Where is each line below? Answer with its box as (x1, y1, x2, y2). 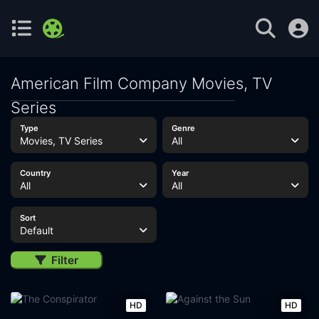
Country (19, 168, 51, 178)
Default (19, 224, 53, 236)
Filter (51, 253, 78, 267)
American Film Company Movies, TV (11, 74, 272, 93)
